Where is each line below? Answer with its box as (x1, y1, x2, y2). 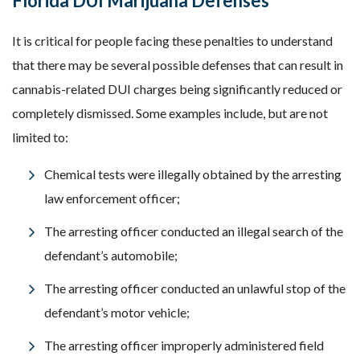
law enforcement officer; (44, 190, 180, 206)
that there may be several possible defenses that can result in (12, 57, 343, 72)
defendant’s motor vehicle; (44, 305, 190, 320)
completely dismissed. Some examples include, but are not (12, 105, 328, 121)
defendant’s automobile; (44, 247, 178, 263)
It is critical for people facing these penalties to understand (12, 33, 333, 48)
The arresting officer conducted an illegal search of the (44, 223, 343, 239)
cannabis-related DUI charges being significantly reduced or (12, 81, 342, 96)
